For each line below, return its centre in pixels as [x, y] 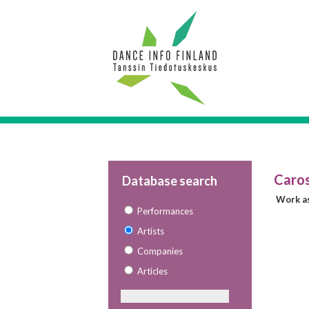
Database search [170, 181]
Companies [160, 251]
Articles [152, 271]
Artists [151, 231]
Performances [165, 211]
